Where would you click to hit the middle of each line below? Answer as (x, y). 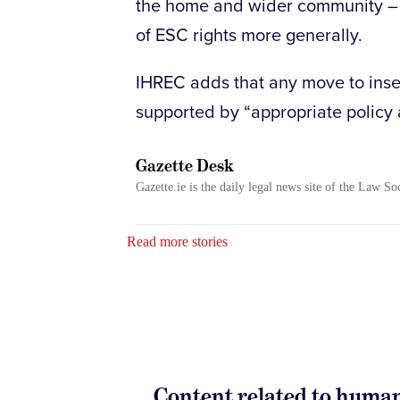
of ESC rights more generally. (249, 36)
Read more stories (177, 242)
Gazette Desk (185, 166)
